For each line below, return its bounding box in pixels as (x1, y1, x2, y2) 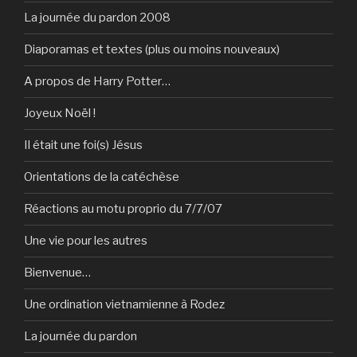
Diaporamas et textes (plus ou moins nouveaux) (24, 42, 280, 57)
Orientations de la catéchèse (24, 170, 179, 185)
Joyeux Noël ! (24, 106, 96, 121)
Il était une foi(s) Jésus (24, 138, 143, 153)
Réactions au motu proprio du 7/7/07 (24, 202, 222, 217)
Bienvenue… (24, 265, 91, 280)
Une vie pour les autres (24, 233, 147, 249)
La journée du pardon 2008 (24, 10, 171, 25)
